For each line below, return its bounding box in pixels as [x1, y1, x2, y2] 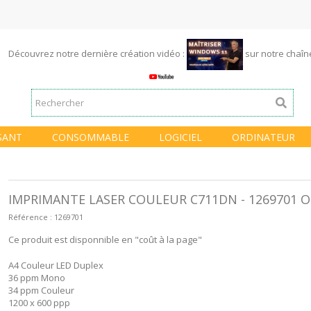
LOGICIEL [158, 130, 202, 144]
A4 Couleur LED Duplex [8, 259, 103, 271]
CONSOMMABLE [51, 130, 129, 144]
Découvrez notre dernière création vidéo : [8, 47, 187, 60]
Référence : [8, 212, 52, 222]
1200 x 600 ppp [8, 296, 70, 309]
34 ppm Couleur [8, 284, 74, 296]
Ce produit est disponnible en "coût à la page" [8, 233, 202, 246]
